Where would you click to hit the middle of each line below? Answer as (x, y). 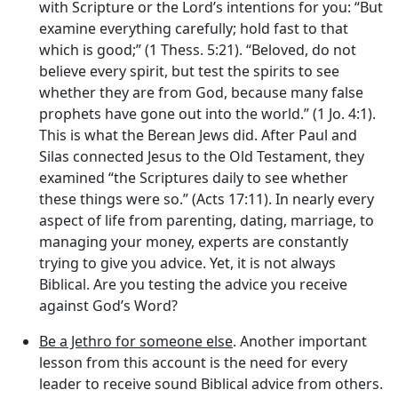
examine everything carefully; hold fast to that (194, 28)
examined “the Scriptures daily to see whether (194, 177)
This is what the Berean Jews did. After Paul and (198, 135)
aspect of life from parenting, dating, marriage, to (207, 220)
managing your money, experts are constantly (194, 241)
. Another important (300, 341)
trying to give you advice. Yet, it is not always (187, 263)
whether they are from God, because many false (201, 92)
